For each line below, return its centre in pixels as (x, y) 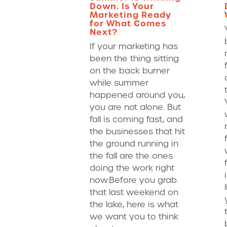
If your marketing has (134, 46)
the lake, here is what (134, 204)
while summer (119, 83)
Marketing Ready (130, 15)
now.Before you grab (133, 180)
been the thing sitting (134, 59)
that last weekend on (134, 192)
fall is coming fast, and (136, 119)
